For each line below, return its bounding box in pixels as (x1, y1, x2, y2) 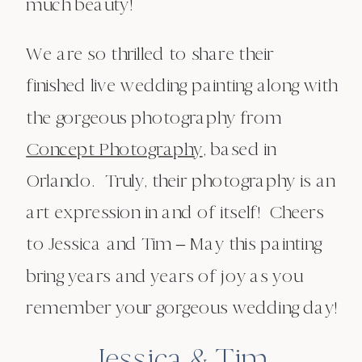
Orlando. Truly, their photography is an (26, 170, 335, 192)
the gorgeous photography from (26, 106, 282, 128)
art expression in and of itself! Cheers (26, 201, 324, 223)
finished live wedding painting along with (26, 74, 338, 97)
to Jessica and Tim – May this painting (26, 233, 322, 255)
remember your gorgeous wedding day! (26, 296, 338, 318)
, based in (202, 137, 276, 160)
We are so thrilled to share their (26, 43, 274, 65)
